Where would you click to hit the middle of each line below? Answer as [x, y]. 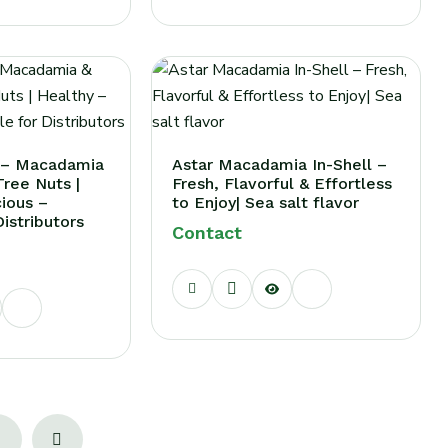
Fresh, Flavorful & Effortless [281, 183]
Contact [206, 232]
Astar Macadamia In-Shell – [279, 164]
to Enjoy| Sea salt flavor [265, 202]
